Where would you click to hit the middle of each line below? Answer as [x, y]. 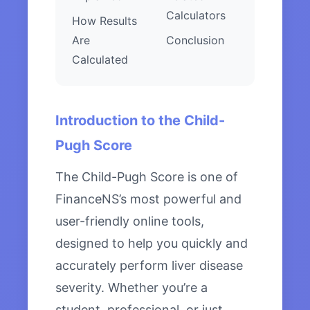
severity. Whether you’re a [131, 288]
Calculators [196, 16]
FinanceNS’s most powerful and [148, 199]
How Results [104, 21]
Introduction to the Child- [140, 121]
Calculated [100, 60]
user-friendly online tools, [130, 221]
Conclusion [195, 40]
